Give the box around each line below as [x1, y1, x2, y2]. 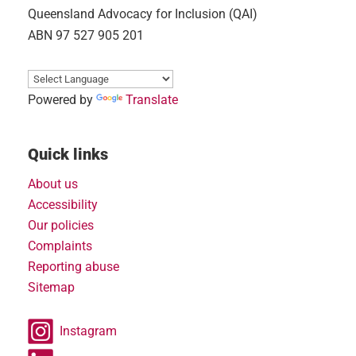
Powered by [28, 91, 96, 107]
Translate [126, 91, 178, 107]
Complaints [28, 238, 92, 253]
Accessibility [28, 196, 98, 212]
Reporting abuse [28, 258, 119, 274]
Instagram [60, 323, 117, 339]
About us [28, 176, 78, 192]
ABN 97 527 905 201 [28, 27, 147, 43]
